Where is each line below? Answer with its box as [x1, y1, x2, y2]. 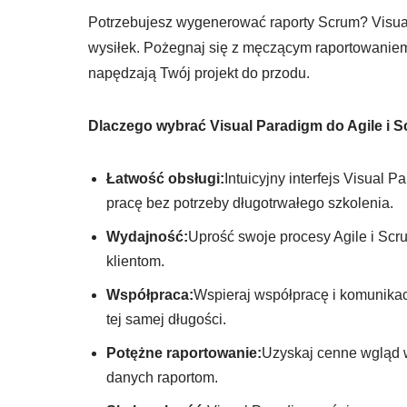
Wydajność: [106, 228, 188, 244]
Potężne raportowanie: [106, 344, 262, 361]
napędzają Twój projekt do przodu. [88, 65, 310, 81]
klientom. [106, 253, 164, 269]
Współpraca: [106, 286, 194, 303]
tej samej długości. [106, 311, 226, 327]
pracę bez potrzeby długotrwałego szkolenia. [106, 194, 393, 211]
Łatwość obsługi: [106, 170, 224, 186]
